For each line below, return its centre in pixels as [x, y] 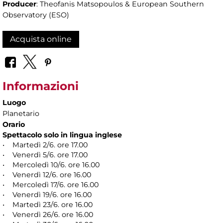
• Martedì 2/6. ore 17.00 [45, 145]
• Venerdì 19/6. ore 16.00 [47, 194]
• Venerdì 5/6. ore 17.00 [45, 155]
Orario [14, 124]
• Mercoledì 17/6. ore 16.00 [51, 184]
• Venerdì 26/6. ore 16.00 [48, 214]
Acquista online [41, 39]
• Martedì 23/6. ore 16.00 [48, 204]
